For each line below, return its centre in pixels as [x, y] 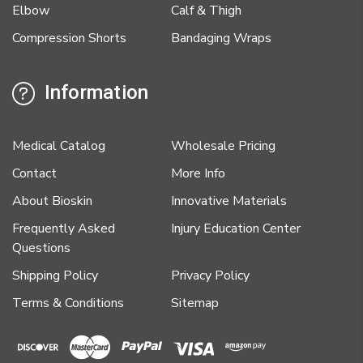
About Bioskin [52, 201]
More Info [199, 173]
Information [94, 92]
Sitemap [195, 303]
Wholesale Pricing [224, 145]
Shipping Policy [55, 275]
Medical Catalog [59, 145]
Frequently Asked [64, 228]
